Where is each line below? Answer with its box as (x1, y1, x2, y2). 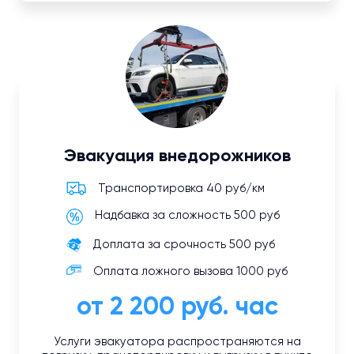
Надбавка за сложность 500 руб (95, 209, 280, 222)
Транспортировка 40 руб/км (98, 183, 265, 195)
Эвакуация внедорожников (63, 148, 291, 166)
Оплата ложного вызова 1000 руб (93, 265, 288, 278)
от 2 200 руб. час (76, 295, 278, 321)
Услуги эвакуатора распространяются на (53, 336, 301, 348)
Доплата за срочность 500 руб (93, 239, 275, 251)
